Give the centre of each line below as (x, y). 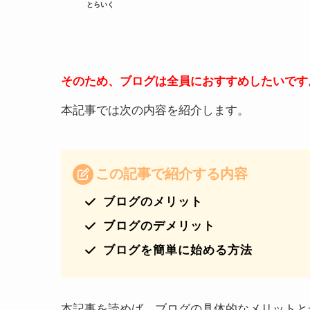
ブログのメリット (153, 201)
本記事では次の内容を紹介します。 (155, 110)
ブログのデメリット (159, 226)
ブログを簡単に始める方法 (178, 250)
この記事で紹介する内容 (172, 173)
